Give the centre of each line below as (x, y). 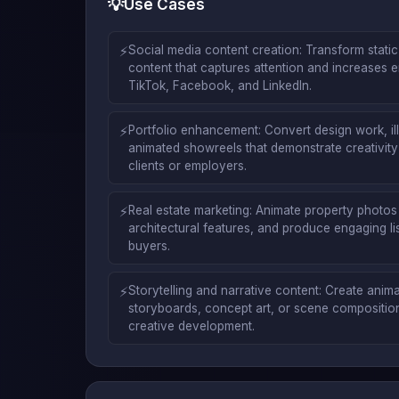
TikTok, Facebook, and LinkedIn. (220, 85)
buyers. (149, 245)
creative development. (191, 326)
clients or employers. (187, 165)
